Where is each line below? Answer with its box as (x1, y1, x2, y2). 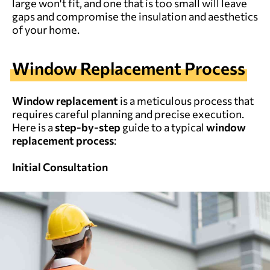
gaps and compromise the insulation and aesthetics (12, 9, 258, 23)
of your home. (12, 22, 80, 36)
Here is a (12, 120, 53, 134)
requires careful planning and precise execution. (12, 107, 244, 121)
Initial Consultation (12, 160, 108, 174)
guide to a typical (121, 120, 206, 134)
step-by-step (53, 120, 121, 134)
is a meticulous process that (118, 93, 254, 107)
